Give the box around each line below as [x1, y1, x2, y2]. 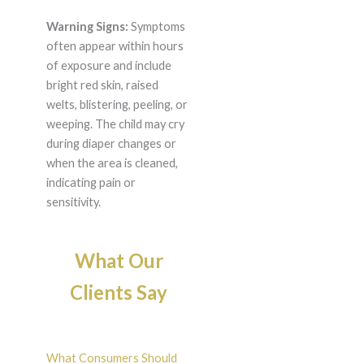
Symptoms [128, 19, 185, 34]
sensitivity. [45, 195, 101, 210]
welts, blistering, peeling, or [45, 97, 188, 112]
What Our [74, 249, 163, 273]
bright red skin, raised [45, 78, 158, 93]
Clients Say [70, 280, 167, 305]
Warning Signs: [45, 19, 128, 34]
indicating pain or [45, 175, 136, 190]
